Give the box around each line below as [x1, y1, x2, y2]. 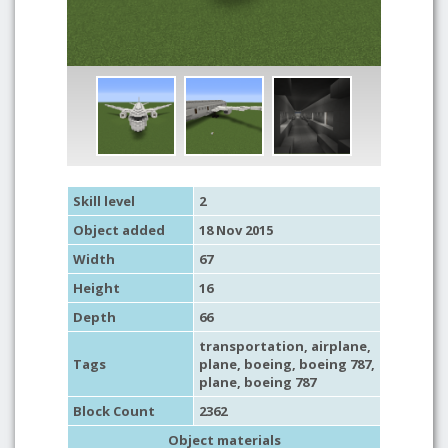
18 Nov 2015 [199, 221, 273, 239]
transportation [199, 337, 304, 355]
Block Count [73, 402, 155, 420]
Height [73, 279, 120, 297]
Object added [73, 221, 165, 239]
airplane [311, 337, 367, 355]
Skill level [73, 192, 135, 210]
